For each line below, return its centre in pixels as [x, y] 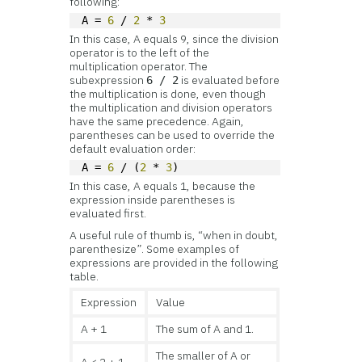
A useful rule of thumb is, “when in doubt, [174, 235]
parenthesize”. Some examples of [155, 249]
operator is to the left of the [140, 53]
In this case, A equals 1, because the [163, 186]
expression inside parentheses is [153, 200]
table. [84, 276]
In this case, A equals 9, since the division [175, 39]
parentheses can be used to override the [173, 135]
